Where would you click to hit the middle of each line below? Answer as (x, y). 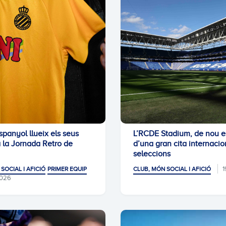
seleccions (152, 154)
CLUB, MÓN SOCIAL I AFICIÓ (172, 169)
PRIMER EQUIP (67, 169)
